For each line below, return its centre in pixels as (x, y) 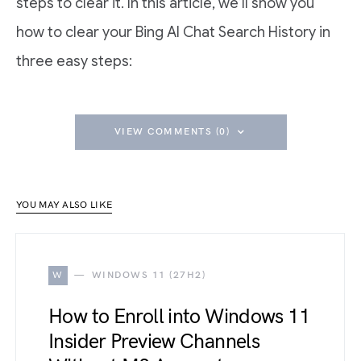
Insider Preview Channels (154, 342)
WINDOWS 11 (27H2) (148, 276)
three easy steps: (74, 62)
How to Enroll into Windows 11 (179, 317)
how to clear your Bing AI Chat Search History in (173, 33)
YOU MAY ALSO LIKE (64, 205)
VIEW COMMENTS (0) (172, 132)
